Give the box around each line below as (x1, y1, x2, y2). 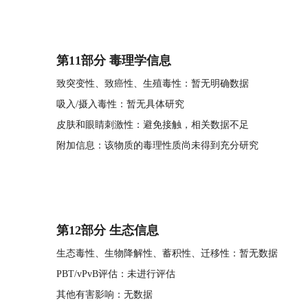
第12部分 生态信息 (56, 223, 159, 237)
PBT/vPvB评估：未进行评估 (56, 269, 175, 279)
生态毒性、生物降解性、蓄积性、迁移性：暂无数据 (56, 248, 278, 258)
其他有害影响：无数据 (56, 289, 153, 300)
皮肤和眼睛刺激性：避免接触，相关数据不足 (56, 120, 249, 130)
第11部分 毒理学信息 (56, 54, 171, 67)
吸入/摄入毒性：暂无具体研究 (56, 99, 184, 109)
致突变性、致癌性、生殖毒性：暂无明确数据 (56, 78, 249, 89)
